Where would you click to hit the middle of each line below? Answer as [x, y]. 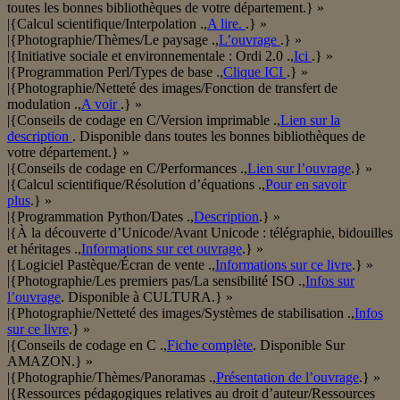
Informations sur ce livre [283, 265]
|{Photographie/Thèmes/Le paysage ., [113, 40]
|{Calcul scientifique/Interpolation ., [107, 24]
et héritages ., [44, 249]
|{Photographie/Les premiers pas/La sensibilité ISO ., [156, 281]
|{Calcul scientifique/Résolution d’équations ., [136, 185]
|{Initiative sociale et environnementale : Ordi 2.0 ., [150, 56]
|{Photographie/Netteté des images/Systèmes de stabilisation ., [181, 313]
